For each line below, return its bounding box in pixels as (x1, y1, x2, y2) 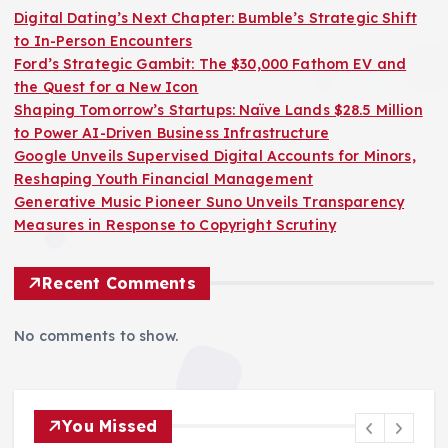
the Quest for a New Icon (14, 77, 199, 96)
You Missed (62, 415, 158, 436)
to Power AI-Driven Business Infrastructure (14, 123, 329, 142)
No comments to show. (14, 326, 178, 345)
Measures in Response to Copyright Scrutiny (14, 215, 336, 234)
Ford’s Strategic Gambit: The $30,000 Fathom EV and (14, 54, 407, 73)
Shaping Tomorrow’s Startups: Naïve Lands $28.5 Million (14, 100, 423, 119)
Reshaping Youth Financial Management (14, 169, 314, 188)
